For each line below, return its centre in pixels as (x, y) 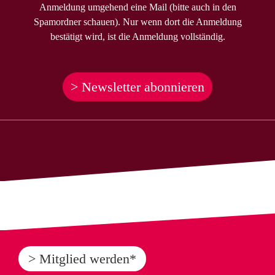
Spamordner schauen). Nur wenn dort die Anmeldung (137, 22)
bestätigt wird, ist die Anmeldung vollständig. (137, 37)
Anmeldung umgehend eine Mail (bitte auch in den (137, 7)
